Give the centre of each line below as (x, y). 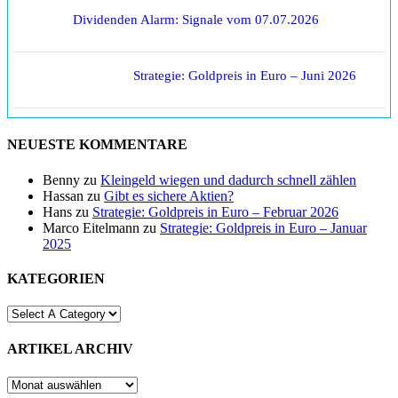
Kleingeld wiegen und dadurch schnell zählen (228, 179)
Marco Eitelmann (91, 227)
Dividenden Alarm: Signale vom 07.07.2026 (196, 20)
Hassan (63, 195)
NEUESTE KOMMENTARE (97, 145)
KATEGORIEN (56, 278)
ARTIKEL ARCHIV (70, 349)
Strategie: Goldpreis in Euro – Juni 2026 (245, 76)
